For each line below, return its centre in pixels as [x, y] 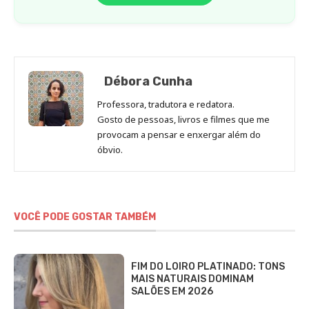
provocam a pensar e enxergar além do [179, 134]
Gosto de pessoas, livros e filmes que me [183, 119]
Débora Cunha [148, 81]
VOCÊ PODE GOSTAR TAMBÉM [85, 217]
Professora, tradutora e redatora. [166, 104]
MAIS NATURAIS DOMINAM [192, 279]
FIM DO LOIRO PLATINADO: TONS [208, 266]
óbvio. [110, 149]
